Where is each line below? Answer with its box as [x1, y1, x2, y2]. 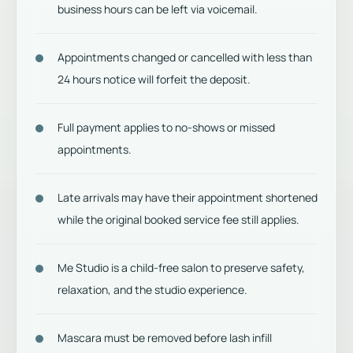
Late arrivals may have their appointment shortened [58, 190, 318, 205]
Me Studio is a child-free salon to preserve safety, [58, 260, 305, 275]
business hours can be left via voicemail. [58, 2, 258, 17]
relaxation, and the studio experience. [58, 282, 247, 297]
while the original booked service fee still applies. [58, 212, 299, 227]
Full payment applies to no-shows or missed [58, 120, 275, 135]
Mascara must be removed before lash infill [58, 330, 272, 345]
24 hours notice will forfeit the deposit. [58, 72, 251, 87]
